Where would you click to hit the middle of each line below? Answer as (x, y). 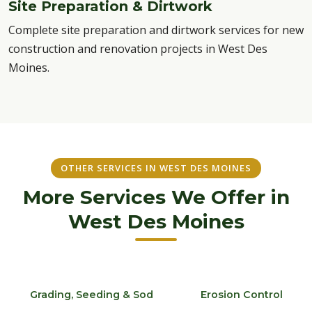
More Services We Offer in (156, 197)
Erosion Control (241, 295)
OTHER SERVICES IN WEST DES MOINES (156, 168)
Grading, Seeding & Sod (91, 295)
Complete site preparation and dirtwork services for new (156, 30)
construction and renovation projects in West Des (138, 49)
